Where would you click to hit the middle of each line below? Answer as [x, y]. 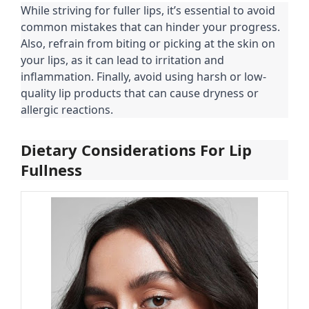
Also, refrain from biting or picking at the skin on [148, 43]
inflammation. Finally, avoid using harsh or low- [143, 76]
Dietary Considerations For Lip [136, 149]
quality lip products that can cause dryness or [140, 93]
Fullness [51, 169]
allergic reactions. [67, 109]
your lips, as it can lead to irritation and [122, 60]
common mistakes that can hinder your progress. [150, 27]
